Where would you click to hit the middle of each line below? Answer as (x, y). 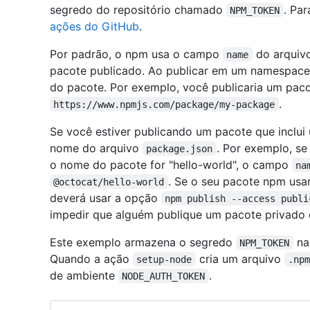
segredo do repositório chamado (138, 9)
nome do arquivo (96, 148)
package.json (180, 148)
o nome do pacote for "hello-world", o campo (171, 164)
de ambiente (84, 275)
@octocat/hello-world (109, 182)
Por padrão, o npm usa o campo (136, 54)
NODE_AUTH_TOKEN (164, 276)
